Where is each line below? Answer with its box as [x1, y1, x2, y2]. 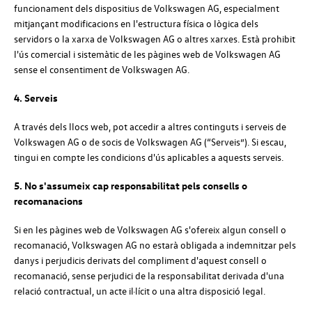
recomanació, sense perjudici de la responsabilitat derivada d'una [14, 269, 284, 283]
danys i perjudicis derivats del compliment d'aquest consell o [14, 253, 267, 267]
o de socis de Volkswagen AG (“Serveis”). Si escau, [79, 135, 286, 149]
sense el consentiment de [14, 62, 122, 76]
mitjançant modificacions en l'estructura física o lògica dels [14, 16, 258, 30]
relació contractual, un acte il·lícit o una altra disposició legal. [14, 284, 265, 298]
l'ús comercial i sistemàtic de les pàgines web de [14, 47, 215, 61]
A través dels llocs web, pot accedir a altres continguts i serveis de [14, 120, 286, 134]
